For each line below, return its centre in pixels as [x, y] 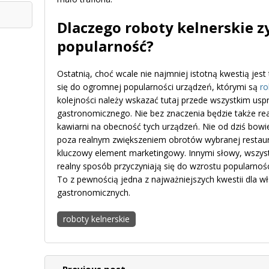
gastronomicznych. [95, 192]
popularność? [105, 46]
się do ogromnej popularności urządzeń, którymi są [159, 86]
